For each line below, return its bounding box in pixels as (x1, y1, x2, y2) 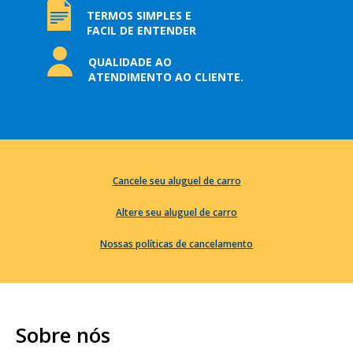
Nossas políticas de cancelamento (100, 237, 253, 251)
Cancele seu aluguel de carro (112, 174, 241, 188)
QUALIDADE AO (87, 54, 172, 70)
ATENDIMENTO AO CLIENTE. (87, 69, 243, 85)
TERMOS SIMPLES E (86, 8, 191, 24)
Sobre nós (16, 321, 110, 350)
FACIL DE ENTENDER (86, 23, 196, 39)
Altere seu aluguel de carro (116, 206, 237, 220)
